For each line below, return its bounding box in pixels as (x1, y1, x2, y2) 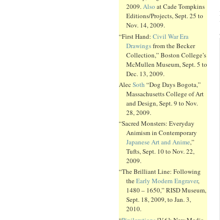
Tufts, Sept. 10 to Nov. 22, (126, 147, 194, 156)
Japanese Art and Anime (126, 137, 190, 147)
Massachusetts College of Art (126, 89, 204, 98)
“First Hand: (119, 31, 153, 41)
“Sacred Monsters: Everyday (119, 119, 194, 128)
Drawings (126, 41, 151, 50)
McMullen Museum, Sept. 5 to (126, 59, 207, 69)
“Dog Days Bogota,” (145, 80, 201, 89)
